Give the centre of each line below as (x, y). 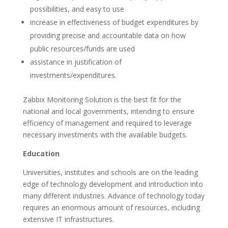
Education (41, 153)
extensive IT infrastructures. (68, 219)
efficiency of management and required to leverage (107, 123)
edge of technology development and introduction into (113, 184)
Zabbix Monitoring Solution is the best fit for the (102, 99)
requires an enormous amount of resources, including (111, 207)
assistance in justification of (76, 62)
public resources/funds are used (82, 49)
